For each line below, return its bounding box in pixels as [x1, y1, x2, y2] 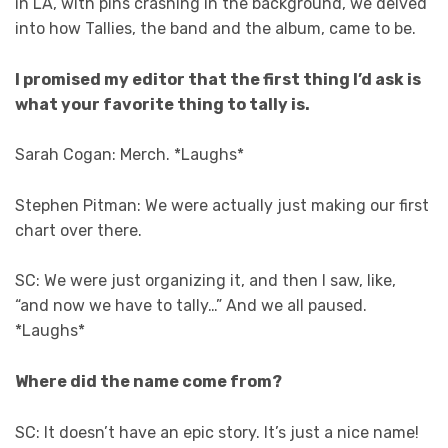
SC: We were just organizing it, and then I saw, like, [15, 271, 396, 291]
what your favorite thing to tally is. [15, 94, 310, 114]
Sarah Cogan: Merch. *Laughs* [15, 145, 244, 165]
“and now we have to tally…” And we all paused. [15, 296, 367, 316]
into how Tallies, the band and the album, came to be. [15, 19, 416, 38]
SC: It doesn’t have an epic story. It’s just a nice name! [15, 422, 419, 442]
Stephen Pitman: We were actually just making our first [15, 195, 429, 215]
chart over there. [15, 220, 142, 240]
